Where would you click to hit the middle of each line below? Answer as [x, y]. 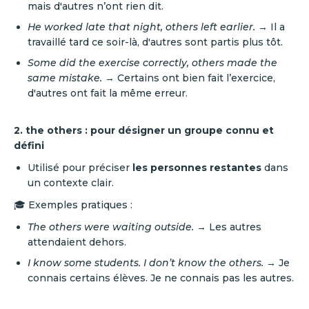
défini [29, 146]
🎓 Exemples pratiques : [73, 205]
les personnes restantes [197, 168]
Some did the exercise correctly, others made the [152, 63]
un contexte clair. [71, 183]
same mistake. [65, 78]
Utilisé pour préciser [80, 168]
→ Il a [270, 27]
